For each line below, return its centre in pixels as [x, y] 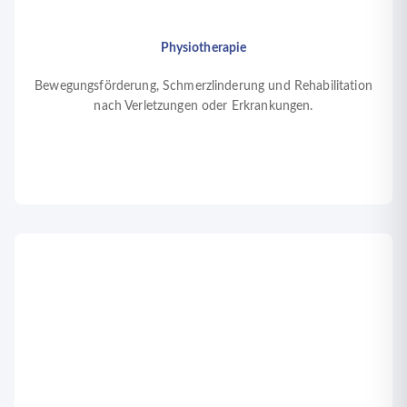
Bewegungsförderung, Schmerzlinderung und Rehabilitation [203, 87]
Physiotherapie [203, 49]
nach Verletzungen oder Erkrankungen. [203, 107]
